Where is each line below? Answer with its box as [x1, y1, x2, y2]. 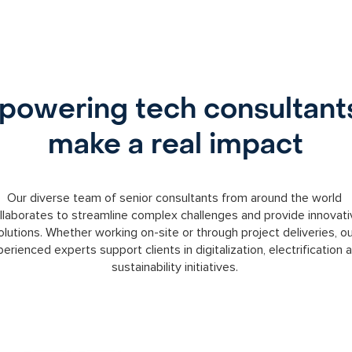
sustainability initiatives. [111, 261, 238, 273]
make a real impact [47, 126, 303, 163]
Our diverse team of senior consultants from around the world [7, 192, 342, 204]
